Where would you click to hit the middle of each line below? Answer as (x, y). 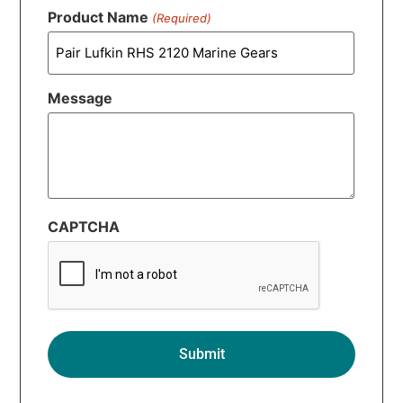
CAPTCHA (84, 227)
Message (81, 98)
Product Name (99, 18)
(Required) (181, 18)
